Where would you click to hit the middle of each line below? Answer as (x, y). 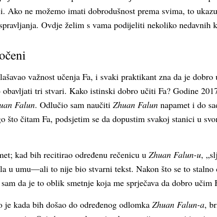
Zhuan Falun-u (175, 155)
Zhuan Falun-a (178, 204)
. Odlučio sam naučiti (74, 105)
